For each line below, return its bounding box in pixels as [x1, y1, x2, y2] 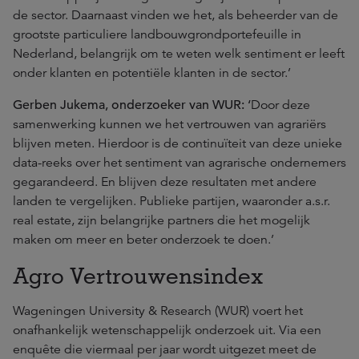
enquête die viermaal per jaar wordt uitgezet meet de [13, 341, 317, 357]
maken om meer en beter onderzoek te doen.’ [13, 232, 274, 248]
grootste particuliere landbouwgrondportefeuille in [13, 26, 301, 42]
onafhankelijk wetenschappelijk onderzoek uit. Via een [13, 322, 321, 338]
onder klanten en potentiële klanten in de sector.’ [13, 65, 291, 81]
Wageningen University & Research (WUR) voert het [13, 303, 303, 319]
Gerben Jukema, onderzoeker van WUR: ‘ [13, 97, 251, 113]
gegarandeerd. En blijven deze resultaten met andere [13, 174, 317, 190]
